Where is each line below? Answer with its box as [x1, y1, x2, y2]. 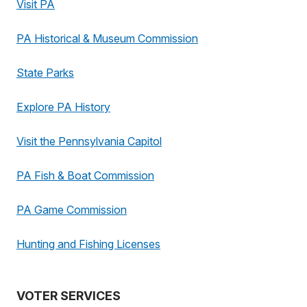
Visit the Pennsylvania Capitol [16, 134, 162, 148]
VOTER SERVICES [16, 288, 121, 303]
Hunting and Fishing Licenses [16, 237, 160, 251]
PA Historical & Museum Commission [16, 32, 198, 45]
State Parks [16, 66, 74, 79]
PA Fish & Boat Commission [16, 169, 154, 182]
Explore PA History [16, 100, 110, 114]
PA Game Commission [16, 203, 127, 217]
